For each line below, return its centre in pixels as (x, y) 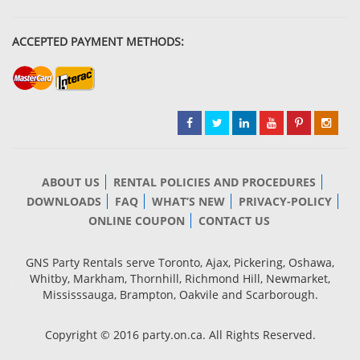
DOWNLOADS (63, 201)
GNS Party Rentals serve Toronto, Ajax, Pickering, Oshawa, (180, 262)
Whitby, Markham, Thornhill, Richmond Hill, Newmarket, (180, 278)
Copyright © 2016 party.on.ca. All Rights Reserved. (180, 335)
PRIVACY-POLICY (285, 201)
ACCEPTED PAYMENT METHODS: (98, 41)
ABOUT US (71, 182)
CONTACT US (234, 221)
